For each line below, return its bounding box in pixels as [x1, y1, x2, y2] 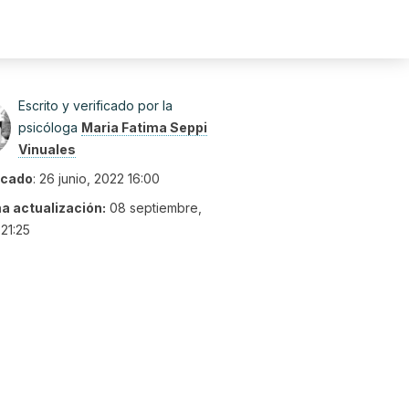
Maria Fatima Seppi [81, 120, 207, 135]
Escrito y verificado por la [18, 98, 173, 113]
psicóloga [18, 120, 81, 135]
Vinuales [18, 142, 76, 157]
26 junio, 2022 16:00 [39, 171, 160, 186]
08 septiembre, [110, 200, 202, 215]
